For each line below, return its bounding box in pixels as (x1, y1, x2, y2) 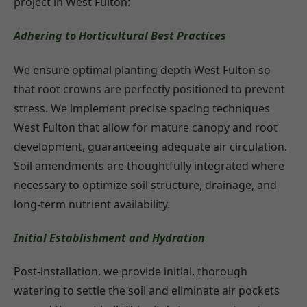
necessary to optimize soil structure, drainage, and (14, 177, 277, 193)
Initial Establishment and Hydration (14, 230, 205, 245)
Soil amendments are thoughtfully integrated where (14, 158, 284, 173)
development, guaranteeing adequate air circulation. (14, 138, 287, 154)
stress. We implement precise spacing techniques (14, 100, 270, 116)
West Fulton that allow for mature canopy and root (14, 119, 278, 135)
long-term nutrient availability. (14, 196, 170, 212)
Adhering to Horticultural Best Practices (14, 28, 226, 44)
